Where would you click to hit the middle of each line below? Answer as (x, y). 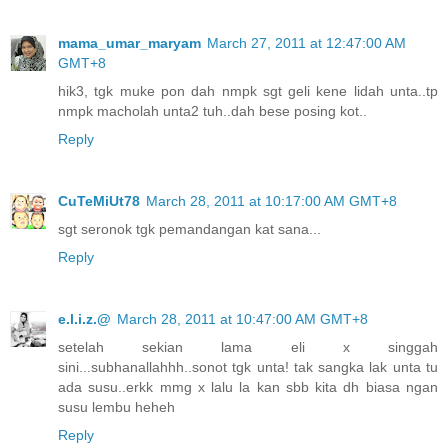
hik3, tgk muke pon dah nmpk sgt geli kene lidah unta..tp (248, 90)
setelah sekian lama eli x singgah (248, 346)
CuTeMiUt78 (99, 200)
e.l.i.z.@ (84, 318)
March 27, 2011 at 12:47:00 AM (306, 42)
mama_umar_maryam (129, 42)
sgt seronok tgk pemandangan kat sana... (189, 228)
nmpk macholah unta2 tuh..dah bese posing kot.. (212, 110)
